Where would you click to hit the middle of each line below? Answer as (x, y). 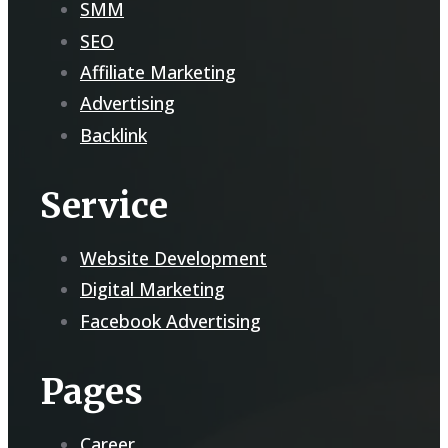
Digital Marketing (152, 289)
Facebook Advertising (170, 320)
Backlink (113, 134)
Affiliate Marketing (158, 71)
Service (104, 205)
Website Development (173, 257)
